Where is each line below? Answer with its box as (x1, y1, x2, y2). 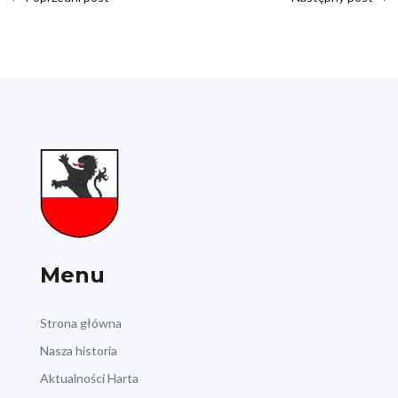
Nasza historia (39, 343, 117, 358)
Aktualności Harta (39, 370, 139, 386)
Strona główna (39, 315, 122, 330)
